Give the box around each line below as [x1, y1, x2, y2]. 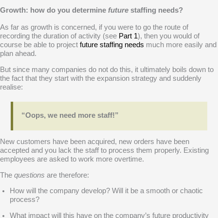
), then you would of [138, 32, 200, 40]
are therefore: [45, 171, 89, 179]
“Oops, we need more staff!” [21, 111, 119, 119]
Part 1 [119, 32, 138, 40]
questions [14, 171, 45, 179]
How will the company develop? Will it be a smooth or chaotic [10, 187, 203, 195]
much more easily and [144, 40, 217, 49]
